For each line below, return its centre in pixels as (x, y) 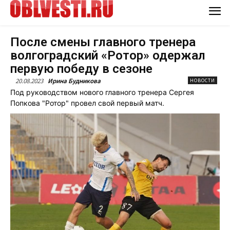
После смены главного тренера (103, 42)
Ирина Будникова (74, 81)
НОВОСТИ (203, 80)
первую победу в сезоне (81, 69)
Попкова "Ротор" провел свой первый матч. (87, 103)
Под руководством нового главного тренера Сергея (102, 92)
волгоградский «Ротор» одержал (108, 55)
